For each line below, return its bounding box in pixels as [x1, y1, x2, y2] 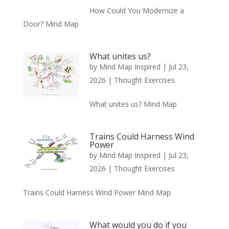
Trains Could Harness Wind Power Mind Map [22, 187, 171, 197]
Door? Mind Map [22, 18, 79, 29]
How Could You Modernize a [89, 5, 184, 15]
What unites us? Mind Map [89, 99, 177, 109]
